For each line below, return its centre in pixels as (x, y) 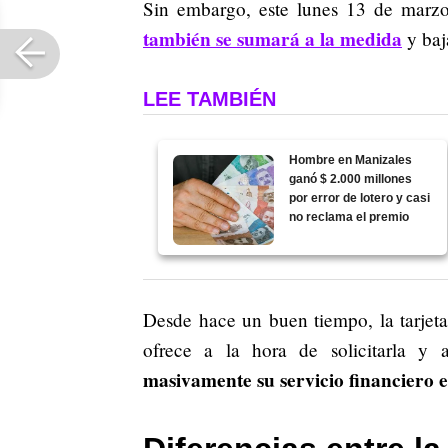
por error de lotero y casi (360, 198)
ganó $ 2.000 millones (351, 179)
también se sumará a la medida (272, 39)
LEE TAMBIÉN (209, 99)
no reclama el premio (349, 217)
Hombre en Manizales (351, 160)
